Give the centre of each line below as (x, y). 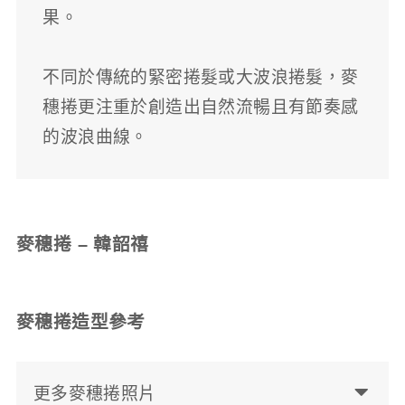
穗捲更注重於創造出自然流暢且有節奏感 (201, 108)
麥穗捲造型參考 (80, 322)
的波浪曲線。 (95, 137)
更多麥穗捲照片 (94, 393)
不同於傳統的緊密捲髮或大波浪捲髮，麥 (201, 78)
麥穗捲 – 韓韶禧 (82, 245)
